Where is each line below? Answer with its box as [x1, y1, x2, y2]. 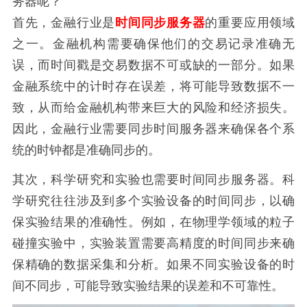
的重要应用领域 [205, 15, 295, 29]
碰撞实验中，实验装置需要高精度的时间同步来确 [12, 236, 295, 250]
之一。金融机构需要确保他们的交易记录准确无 [12, 36, 295, 51]
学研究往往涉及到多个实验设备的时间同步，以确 [12, 193, 295, 208]
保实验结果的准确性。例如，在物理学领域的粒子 [12, 214, 295, 229]
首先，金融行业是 [12, 15, 116, 29]
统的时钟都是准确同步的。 [12, 143, 160, 157]
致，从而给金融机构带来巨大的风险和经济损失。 [12, 100, 295, 114]
